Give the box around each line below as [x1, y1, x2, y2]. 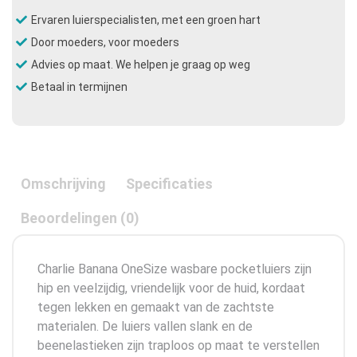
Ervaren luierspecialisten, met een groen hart [31, 13, 261, 26]
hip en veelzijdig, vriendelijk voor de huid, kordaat [37, 280, 305, 296]
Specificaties [126, 175, 213, 192]
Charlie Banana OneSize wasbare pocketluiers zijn [37, 261, 312, 277]
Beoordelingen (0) [21, 209, 139, 226]
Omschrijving [21, 175, 106, 192]
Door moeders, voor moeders [31, 35, 179, 49]
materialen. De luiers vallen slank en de [37, 318, 253, 334]
